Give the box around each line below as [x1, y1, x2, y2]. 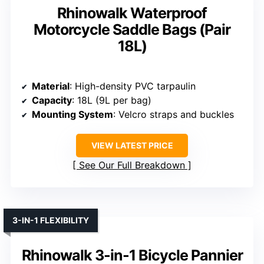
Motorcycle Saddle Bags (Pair [34, 21, 230, 39]
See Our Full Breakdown [79, 159, 185, 171]
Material [32, 80, 70, 93]
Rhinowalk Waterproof [57, 4, 207, 22]
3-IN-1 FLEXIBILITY [12, 215, 89, 226]
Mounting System [32, 108, 113, 121]
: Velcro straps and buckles [113, 108, 234, 121]
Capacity [32, 94, 72, 107]
